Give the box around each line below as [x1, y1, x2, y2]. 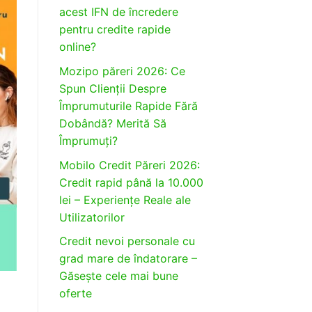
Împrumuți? [58, 133, 118, 148]
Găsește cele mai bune [58, 269, 178, 283]
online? [58, 40, 96, 54]
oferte [58, 286, 92, 301]
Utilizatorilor [58, 210, 125, 224]
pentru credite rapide [58, 22, 171, 37]
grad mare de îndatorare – [58, 251, 197, 266]
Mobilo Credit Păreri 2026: [58, 157, 200, 172]
